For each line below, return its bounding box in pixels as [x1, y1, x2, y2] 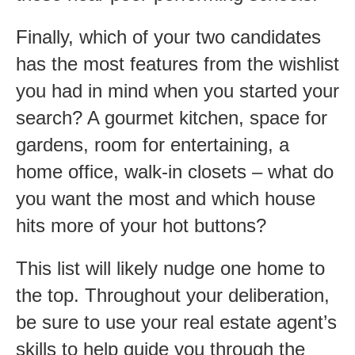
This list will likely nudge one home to [16, 257, 325, 279]
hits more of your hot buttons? [16, 214, 266, 236]
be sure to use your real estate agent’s [16, 311, 337, 333]
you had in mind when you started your [16, 79, 339, 101]
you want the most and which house [16, 187, 315, 209]
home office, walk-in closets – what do [16, 160, 334, 182]
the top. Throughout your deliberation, [16, 284, 330, 306]
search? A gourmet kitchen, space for [16, 106, 327, 128]
